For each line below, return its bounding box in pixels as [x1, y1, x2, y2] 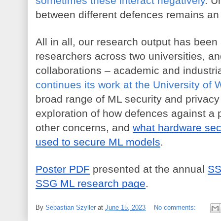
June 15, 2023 [105, 204, 146, 212]
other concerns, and [36, 122, 133, 133]
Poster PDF [36, 163, 90, 175]
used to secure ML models [36, 136, 160, 147]
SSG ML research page [36, 178, 146, 189]
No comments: [154, 204, 198, 212]
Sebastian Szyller [45, 204, 96, 212]
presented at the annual [90, 163, 208, 175]
